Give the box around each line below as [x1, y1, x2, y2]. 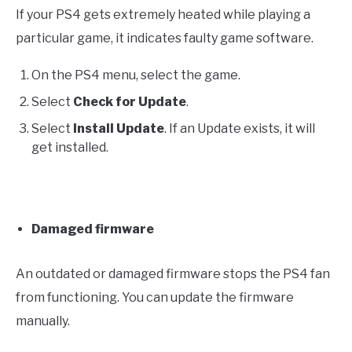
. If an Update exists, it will [164, 120, 315, 136]
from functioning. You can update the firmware [16, 289, 294, 305]
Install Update [73, 120, 164, 136]
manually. [16, 313, 70, 328]
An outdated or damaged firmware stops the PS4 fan [16, 266, 330, 281]
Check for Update [73, 93, 186, 109]
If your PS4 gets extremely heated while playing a [16, 6, 310, 22]
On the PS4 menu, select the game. [31, 67, 240, 82]
